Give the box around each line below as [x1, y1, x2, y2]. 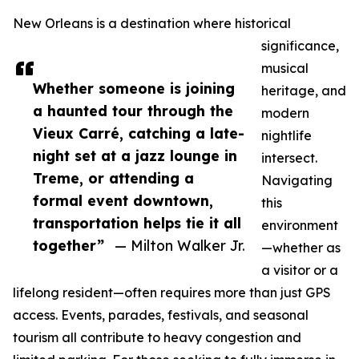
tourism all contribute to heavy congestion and [13, 329, 301, 345]
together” [33, 236, 104, 254]
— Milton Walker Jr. [115, 236, 245, 254]
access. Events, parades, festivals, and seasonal [13, 307, 309, 323]
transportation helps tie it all [33, 214, 241, 232]
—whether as [261, 240, 341, 256]
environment [261, 217, 338, 233]
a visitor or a [261, 262, 338, 278]
